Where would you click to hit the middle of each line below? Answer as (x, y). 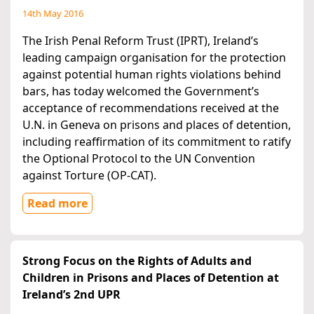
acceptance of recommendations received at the (151, 108)
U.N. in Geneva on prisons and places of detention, (157, 125)
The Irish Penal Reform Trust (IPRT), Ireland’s (141, 41)
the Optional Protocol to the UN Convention (139, 159)
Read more (57, 204)
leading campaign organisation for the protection (154, 58)
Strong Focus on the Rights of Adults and (137, 261)
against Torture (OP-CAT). (89, 176)
